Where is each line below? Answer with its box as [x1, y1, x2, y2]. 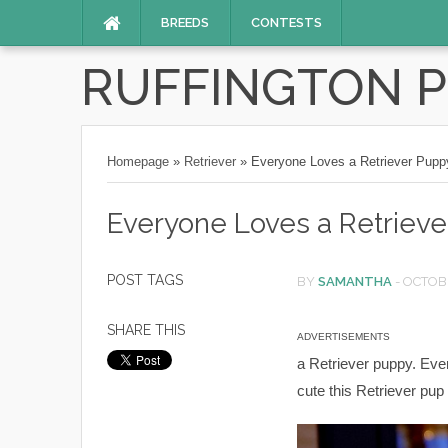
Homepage [106, 154, 169, 169]
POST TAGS [106, 272, 183, 288]
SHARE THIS [106, 322, 185, 338]
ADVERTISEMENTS [296, 331, 390, 342]
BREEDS [161, 15, 209, 30]
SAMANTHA [317, 274, 392, 289]
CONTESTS [251, 15, 322, 30]
